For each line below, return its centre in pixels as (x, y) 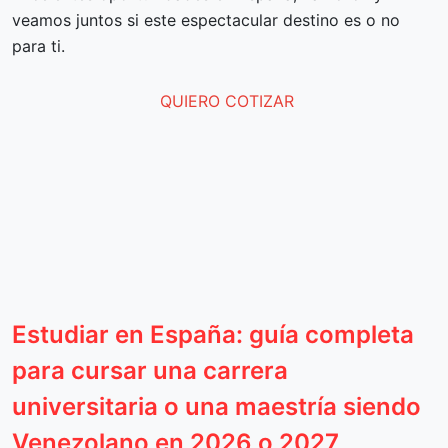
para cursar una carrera (150, 370)
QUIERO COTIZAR (224, 101)
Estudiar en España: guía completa (213, 334)
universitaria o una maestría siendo (216, 406)
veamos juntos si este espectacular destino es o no (206, 20)
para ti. (38, 46)
